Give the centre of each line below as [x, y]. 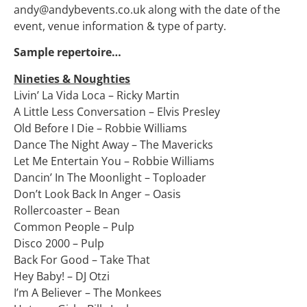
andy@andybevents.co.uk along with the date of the [147, 9]
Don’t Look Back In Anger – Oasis [97, 194]
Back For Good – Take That [82, 259]
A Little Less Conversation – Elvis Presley [117, 111]
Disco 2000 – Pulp [59, 243]
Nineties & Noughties [72, 78]
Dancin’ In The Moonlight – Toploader [110, 177]
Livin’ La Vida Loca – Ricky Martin [97, 95]
